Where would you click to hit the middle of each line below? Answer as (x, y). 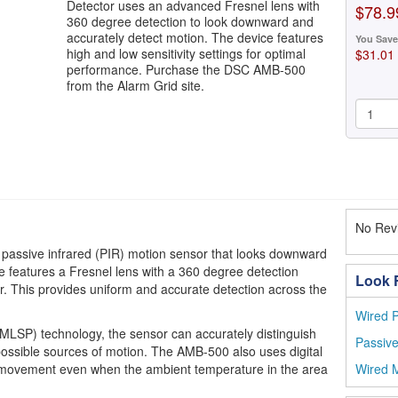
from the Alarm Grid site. (136, 85)
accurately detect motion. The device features (195, 37)
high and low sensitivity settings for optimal (187, 53)
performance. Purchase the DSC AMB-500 (187, 69)
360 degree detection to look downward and (191, 21)
